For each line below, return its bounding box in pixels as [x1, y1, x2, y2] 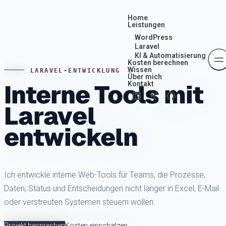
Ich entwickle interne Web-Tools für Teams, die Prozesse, [4, 170, 205, 180]
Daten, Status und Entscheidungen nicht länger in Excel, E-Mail [4, 184, 219, 194]
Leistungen [128, 21, 165, 29]
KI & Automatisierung [135, 51, 206, 60]
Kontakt [128, 80, 154, 88]
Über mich [128, 73, 162, 81]
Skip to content [4, 5, 56, 14]
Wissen [128, 66, 152, 74]
